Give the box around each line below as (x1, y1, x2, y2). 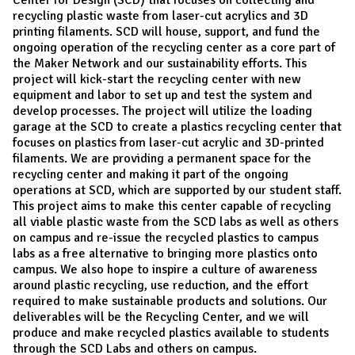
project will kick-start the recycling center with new (13, 71, 301, 87)
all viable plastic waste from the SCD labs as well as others (13, 213, 338, 230)
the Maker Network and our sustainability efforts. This (13, 55, 307, 71)
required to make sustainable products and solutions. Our (13, 292, 327, 309)
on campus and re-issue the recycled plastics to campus (13, 229, 319, 246)
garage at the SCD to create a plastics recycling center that (13, 118, 342, 135)
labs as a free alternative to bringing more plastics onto (13, 245, 318, 261)
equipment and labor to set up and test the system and (13, 86, 312, 103)
